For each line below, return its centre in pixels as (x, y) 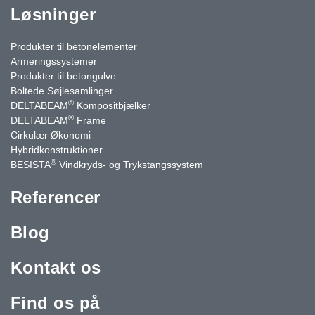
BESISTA (31, 164)
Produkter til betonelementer (74, 46)
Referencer (56, 197)
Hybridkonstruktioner (57, 149)
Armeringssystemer (54, 61)
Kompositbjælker (112, 105)
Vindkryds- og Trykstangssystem (130, 164)
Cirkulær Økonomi (51, 135)
